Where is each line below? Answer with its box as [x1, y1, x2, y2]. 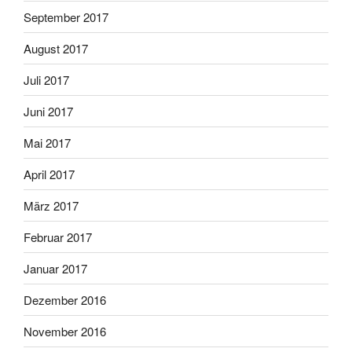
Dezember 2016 [24, 291, 106, 308]
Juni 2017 [24, 102, 73, 119]
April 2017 [24, 165, 75, 182]
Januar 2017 [24, 259, 87, 277]
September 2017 [24, 8, 108, 25]
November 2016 [24, 322, 106, 339]
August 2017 [24, 39, 88, 57]
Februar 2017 [24, 228, 92, 245]
